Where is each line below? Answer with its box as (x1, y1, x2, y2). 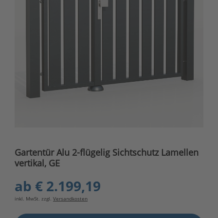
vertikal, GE (15, 157, 60, 169)
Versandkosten (53, 195, 88, 202)
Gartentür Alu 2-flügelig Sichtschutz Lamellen (15, 146, 199, 159)
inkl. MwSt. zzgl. (15, 195, 53, 202)
